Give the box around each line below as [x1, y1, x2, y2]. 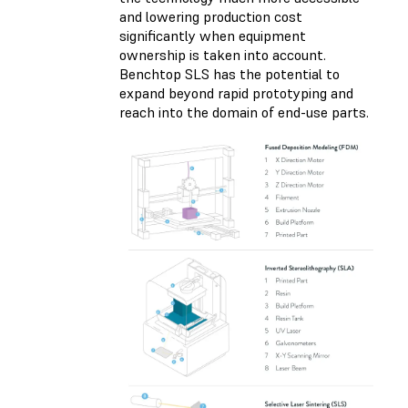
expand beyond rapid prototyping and [119, 84, 353, 103]
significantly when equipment [119, 26, 306, 46]
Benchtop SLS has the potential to [119, 65, 340, 84]
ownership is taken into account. [119, 46, 326, 65]
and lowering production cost [119, 7, 302, 26]
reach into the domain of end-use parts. [119, 103, 369, 122]
